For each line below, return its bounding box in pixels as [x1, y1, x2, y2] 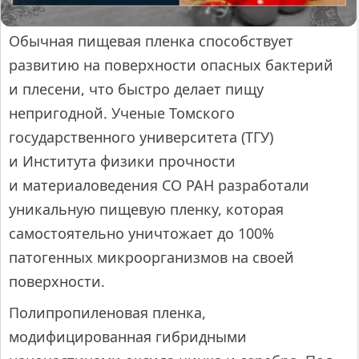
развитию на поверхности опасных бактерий [9, 54, 333, 75]
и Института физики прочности [9, 151, 236, 171]
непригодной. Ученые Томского [9, 103, 235, 123]
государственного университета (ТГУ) [9, 127, 273, 147]
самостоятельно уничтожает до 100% [9, 223, 274, 243]
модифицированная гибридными [9, 326, 247, 346]
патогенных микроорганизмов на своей [9, 247, 294, 267]
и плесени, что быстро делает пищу [9, 79, 264, 99]
